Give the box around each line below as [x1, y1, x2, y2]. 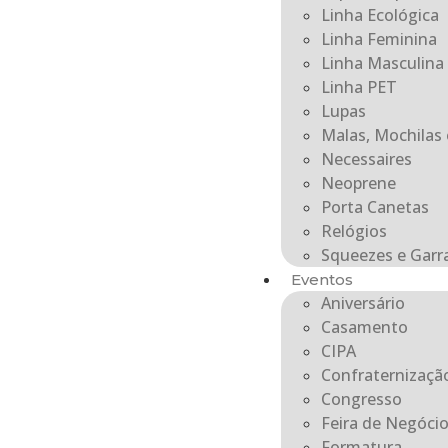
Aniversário [320, 292, 405, 314]
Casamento [320, 316, 408, 338]
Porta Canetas [320, 196, 429, 218]
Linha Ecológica [320, 4, 439, 26]
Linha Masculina [320, 52, 444, 74]
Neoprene [320, 172, 396, 194]
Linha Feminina [320, 28, 437, 50]
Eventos [290, 270, 353, 289]
